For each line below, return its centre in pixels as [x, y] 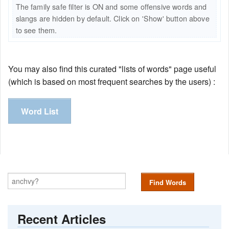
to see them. [36, 30]
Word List [40, 111]
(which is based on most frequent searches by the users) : [112, 82]
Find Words [167, 182]
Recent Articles [62, 219]
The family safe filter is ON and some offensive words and [111, 7]
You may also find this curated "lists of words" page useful [112, 69]
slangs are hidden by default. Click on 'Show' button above [112, 18]
